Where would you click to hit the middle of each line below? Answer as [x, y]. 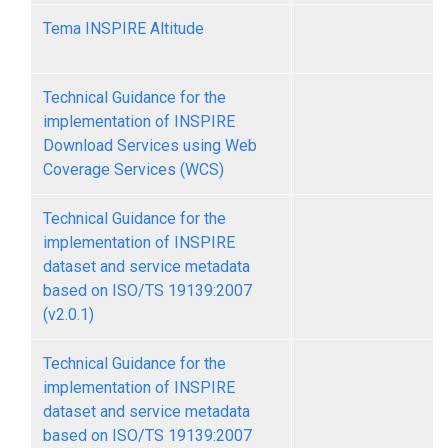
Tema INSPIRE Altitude [123, 28]
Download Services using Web [150, 145]
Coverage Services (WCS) [133, 169]
